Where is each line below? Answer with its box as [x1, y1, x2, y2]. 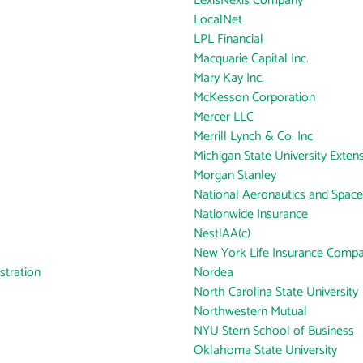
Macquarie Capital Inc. [194, 48, 309, 70]
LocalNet [194, 9, 242, 31]
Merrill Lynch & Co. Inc [194, 126, 313, 147]
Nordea [194, 262, 233, 284]
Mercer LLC [194, 106, 254, 128]
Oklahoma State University [194, 340, 337, 361]
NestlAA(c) [194, 223, 250, 245]
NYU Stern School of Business [194, 320, 354, 342]
